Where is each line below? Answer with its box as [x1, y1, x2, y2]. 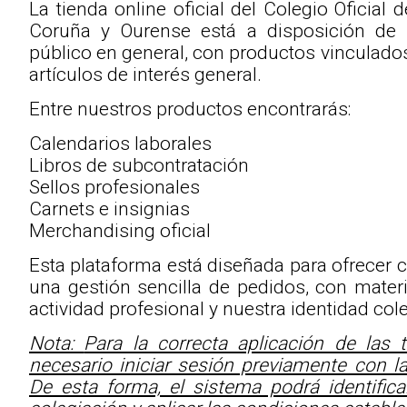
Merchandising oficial [29, 219, 211, 242]
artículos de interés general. [29, 63, 262, 85]
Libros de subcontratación [29, 154, 249, 176]
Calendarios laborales [29, 132, 212, 154]
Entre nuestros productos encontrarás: [29, 97, 351, 120]
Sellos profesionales [29, 175, 200, 198]
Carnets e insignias [29, 197, 190, 220]
